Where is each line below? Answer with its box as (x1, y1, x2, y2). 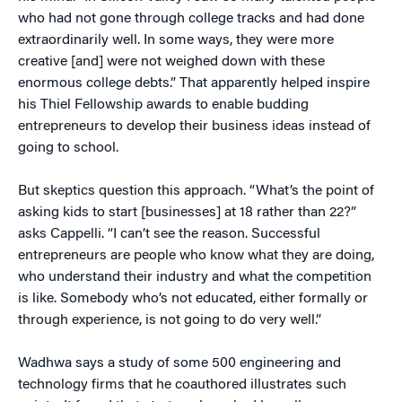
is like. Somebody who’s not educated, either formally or (18, 292, 368, 306)
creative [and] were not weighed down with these (18, 55, 325, 69)
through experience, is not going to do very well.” (18, 313, 321, 328)
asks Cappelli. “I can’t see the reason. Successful (18, 227, 320, 241)
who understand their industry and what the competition (18, 270, 371, 284)
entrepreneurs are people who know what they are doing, (18, 249, 374, 263)
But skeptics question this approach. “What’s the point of (18, 184, 374, 198)
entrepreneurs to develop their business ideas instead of (18, 119, 371, 134)
